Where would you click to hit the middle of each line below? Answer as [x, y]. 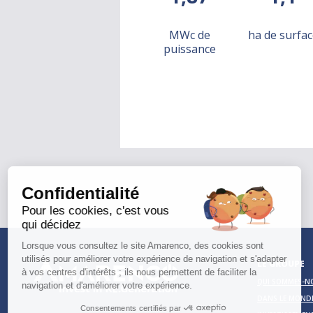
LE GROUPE [281, 263]
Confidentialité [87, 193]
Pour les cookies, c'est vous [102, 210]
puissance [189, 49]
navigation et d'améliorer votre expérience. [113, 285]
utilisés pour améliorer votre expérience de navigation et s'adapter [160, 259]
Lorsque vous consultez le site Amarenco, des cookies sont [149, 245]
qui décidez [58, 224]
